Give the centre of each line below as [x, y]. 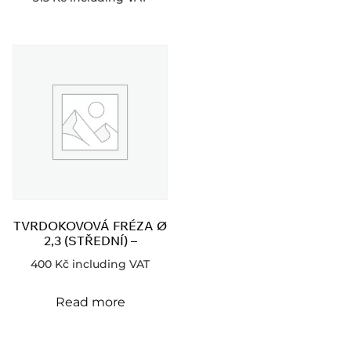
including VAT [111, 264]
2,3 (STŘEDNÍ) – [90, 241]
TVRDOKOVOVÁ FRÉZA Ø [90, 226]
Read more [90, 302]
